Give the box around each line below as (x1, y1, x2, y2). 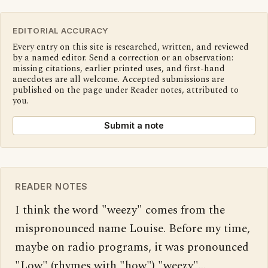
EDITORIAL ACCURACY (13, 26, 109, 36)
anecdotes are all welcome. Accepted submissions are (13, 73, 224, 87)
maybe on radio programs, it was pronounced (15, 239, 249, 257)
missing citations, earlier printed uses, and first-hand (13, 62, 225, 76)
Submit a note (104, 120, 164, 131)
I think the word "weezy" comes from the (15, 202, 225, 220)
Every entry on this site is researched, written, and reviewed (13, 41, 249, 54)
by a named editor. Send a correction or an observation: (13, 51, 233, 65)
